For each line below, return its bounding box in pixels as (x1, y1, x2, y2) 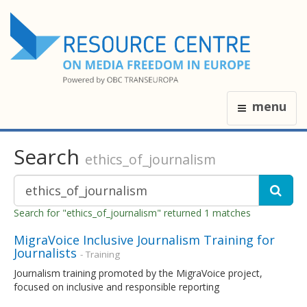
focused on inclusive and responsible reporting (14, 280, 219, 293)
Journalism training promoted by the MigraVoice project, (14, 266, 262, 280)
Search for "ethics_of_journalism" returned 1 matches (14, 206, 251, 219)
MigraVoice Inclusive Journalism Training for (14, 231, 275, 248)
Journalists (14, 244, 77, 261)
